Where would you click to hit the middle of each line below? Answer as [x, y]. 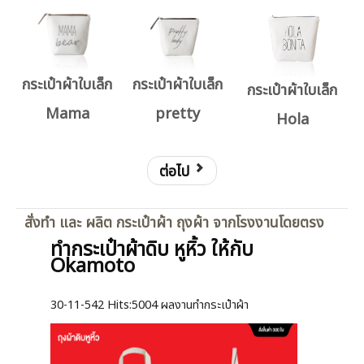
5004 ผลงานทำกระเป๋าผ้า [190, 305]
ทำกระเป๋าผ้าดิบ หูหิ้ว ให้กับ [152, 251]
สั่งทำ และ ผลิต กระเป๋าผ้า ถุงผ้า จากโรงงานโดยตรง [174, 223]
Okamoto [93, 267]
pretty [178, 114]
